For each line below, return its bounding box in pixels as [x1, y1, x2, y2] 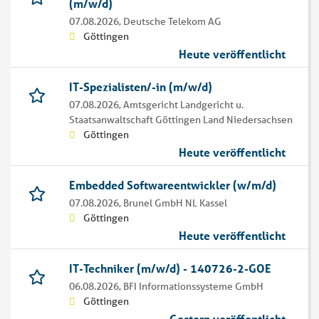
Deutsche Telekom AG [123, 15, 221, 28]
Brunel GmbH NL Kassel [123, 197, 227, 210]
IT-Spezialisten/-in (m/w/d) [69, 79, 212, 95]
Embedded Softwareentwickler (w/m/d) [69, 177, 276, 193]
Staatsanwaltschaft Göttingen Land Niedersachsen [69, 113, 293, 127]
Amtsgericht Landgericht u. [123, 98, 244, 112]
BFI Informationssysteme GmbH [123, 280, 263, 293]
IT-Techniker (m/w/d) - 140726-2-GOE [69, 261, 271, 276]
